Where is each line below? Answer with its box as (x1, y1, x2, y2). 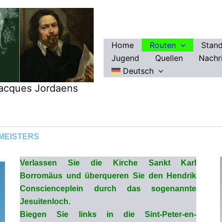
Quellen (155, 53, 183, 63)
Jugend (111, 53, 139, 63)
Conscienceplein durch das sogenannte (20, 184, 197, 193)
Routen (149, 40, 176, 50)
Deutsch (122, 65, 154, 76)
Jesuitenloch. (20, 197, 71, 206)
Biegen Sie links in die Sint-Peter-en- (20, 210, 197, 219)
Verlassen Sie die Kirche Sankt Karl (20, 159, 197, 167)
